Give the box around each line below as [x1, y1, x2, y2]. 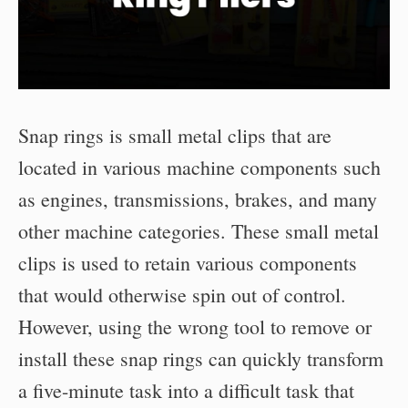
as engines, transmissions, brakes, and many [18, 186, 377, 212]
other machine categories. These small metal [18, 218, 379, 244]
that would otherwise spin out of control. [18, 281, 346, 308]
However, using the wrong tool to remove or [18, 313, 372, 340]
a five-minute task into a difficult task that [18, 377, 354, 403]
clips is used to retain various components [18, 250, 357, 276]
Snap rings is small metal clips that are [18, 122, 331, 148]
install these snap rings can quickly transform [18, 345, 383, 372]
